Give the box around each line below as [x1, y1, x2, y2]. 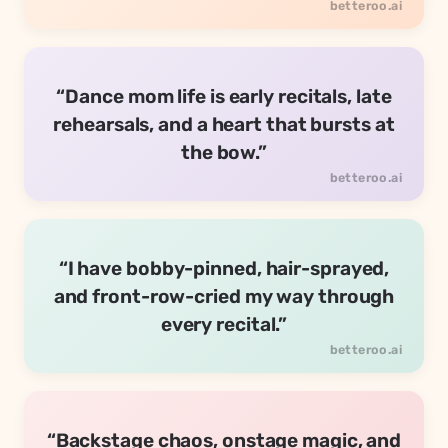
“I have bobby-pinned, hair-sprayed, [58, 257, 390, 281]
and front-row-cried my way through [53, 285, 395, 309]
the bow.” [180, 141, 268, 165]
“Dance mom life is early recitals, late [56, 85, 392, 109]
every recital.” [160, 313, 288, 337]
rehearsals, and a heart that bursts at [53, 113, 395, 137]
